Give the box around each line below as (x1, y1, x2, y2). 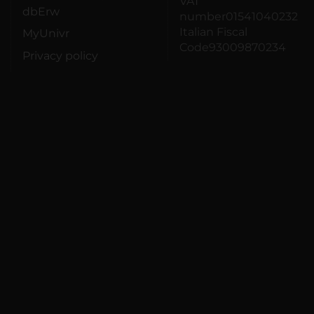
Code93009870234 (179, 41, 286, 55)
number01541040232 (179, 10, 298, 24)
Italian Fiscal (179, 25, 247, 39)
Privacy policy (22, 49, 98, 62)
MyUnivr (22, 27, 69, 41)
